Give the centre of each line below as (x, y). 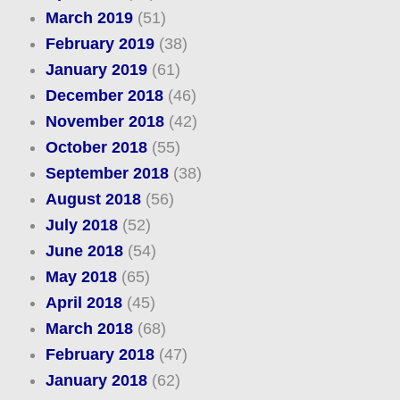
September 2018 (107, 173)
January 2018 (96, 380)
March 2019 (89, 17)
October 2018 (96, 147)
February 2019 (100, 43)
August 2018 (93, 199)
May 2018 (81, 276)
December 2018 (104, 95)
